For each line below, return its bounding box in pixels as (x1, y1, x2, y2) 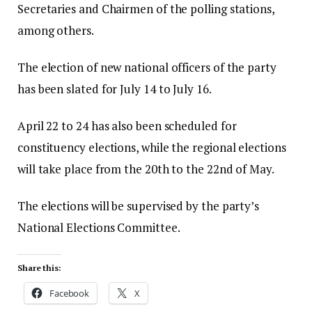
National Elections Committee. (17, 219, 180, 236)
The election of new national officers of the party (17, 59, 276, 76)
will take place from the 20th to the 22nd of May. (17, 161, 274, 178)
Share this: (17, 262, 62, 273)
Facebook (49, 286, 90, 299)
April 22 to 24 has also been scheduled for (17, 118, 237, 134)
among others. (17, 22, 94, 39)
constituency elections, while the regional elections (17, 139, 286, 156)
